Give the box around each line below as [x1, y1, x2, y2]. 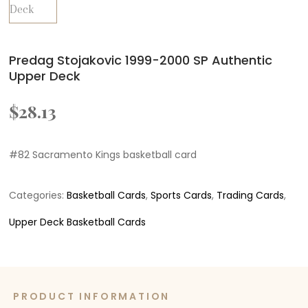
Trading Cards [217, 188, 285, 203]
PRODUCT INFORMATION [12, 289, 170, 303]
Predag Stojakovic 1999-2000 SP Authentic [9, 52, 273, 69]
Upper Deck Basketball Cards [9, 215, 146, 230]
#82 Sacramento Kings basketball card [9, 148, 197, 162]
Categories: [9, 188, 67, 203]
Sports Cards [151, 188, 212, 203]
